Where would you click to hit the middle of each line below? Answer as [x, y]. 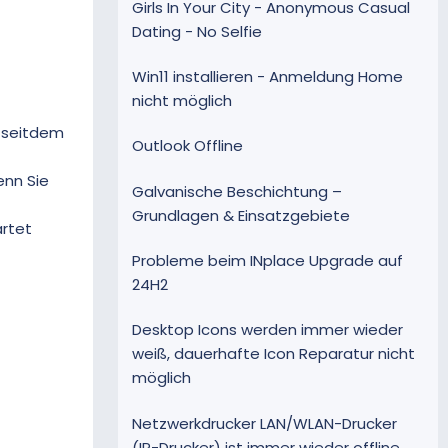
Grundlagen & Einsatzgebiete [241, 215]
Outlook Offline [187, 146]
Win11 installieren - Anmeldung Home [267, 77]
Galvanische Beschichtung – [237, 191]
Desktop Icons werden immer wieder [267, 330]
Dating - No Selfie [197, 31]
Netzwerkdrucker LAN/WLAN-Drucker [264, 423]
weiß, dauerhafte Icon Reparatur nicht [273, 354]
